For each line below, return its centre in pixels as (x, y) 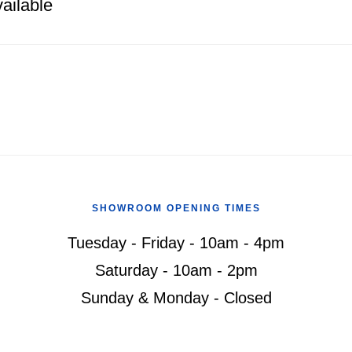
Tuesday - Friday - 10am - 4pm (176, 243)
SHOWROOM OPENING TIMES (176, 208)
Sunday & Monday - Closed (176, 298)
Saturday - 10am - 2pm (176, 270)
